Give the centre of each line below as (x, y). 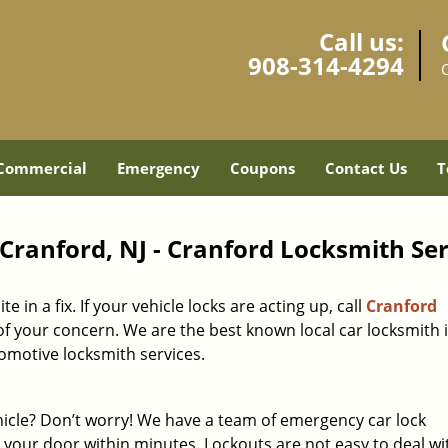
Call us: (361, 41)
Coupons (262, 168)
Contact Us (365, 168)
